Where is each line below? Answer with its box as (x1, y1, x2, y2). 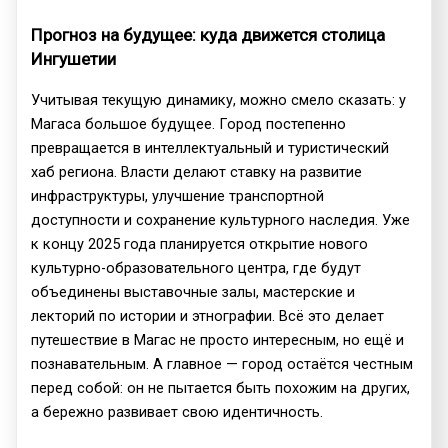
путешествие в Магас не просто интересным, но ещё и (31, 330, 405, 349)
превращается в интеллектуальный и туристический (31, 138, 390, 157)
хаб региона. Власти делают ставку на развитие (31, 162, 363, 181)
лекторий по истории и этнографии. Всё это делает (31, 306, 385, 325)
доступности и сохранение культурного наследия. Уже (31, 210, 411, 229)
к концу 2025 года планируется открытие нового (31, 234, 369, 253)
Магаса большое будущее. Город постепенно (31, 114, 347, 133)
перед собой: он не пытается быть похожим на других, (31, 378, 411, 397)
